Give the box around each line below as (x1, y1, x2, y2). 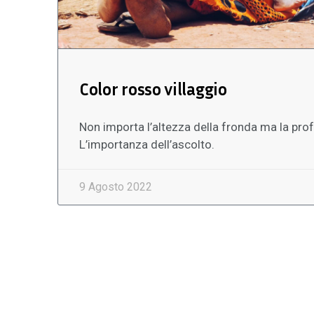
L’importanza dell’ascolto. (79, 137, 214, 151)
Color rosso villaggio (79, 78, 227, 100)
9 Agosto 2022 (79, 179, 152, 193)
